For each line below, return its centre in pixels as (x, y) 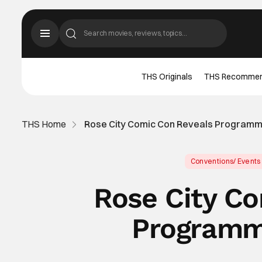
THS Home (44, 124)
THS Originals (167, 76)
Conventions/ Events (225, 161)
